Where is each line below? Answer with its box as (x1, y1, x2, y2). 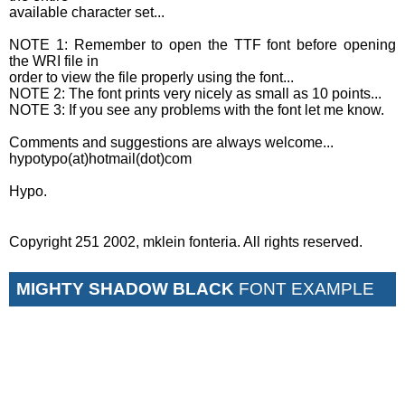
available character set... (9, 4, 165, 20)
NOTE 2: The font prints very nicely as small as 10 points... (9, 85, 381, 101)
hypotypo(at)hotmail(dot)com (9, 150, 192, 166)
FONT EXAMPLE (234, 278, 374, 298)
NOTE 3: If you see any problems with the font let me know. (9, 101, 384, 118)
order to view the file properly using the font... (9, 69, 294, 85)
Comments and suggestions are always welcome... (9, 134, 334, 150)
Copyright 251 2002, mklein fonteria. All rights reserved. (9, 233, 363, 250)
